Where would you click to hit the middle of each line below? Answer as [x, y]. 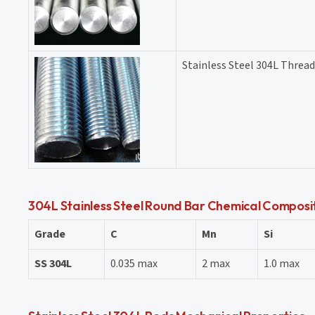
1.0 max [282, 263]
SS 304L [53, 263]
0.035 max [134, 263]
